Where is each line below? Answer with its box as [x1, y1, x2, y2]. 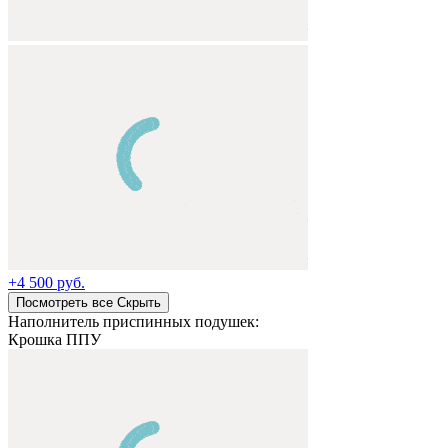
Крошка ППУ [8, 330, 101, 348]
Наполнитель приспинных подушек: [8, 312, 259, 330]
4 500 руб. [17, 273, 85, 291]
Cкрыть [117, 294, 161, 310]
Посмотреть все [16, 294, 113, 310]
